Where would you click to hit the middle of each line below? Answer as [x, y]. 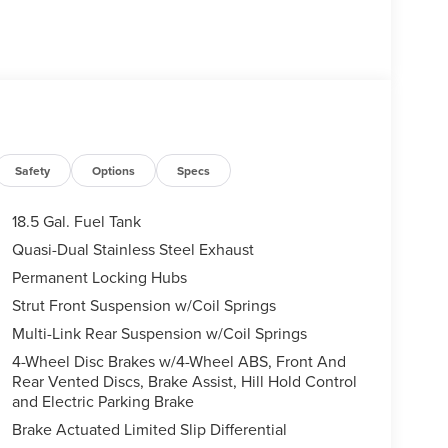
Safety [33, 170]
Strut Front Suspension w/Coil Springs [143, 304]
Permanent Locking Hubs [99, 276]
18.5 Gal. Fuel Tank [76, 220]
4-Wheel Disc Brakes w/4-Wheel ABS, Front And [179, 360]
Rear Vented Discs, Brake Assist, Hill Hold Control [184, 380]
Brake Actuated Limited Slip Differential [149, 428]
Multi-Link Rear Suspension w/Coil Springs [159, 332]
